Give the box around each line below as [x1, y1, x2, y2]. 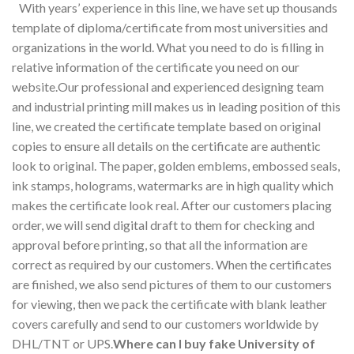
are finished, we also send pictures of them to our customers [12, 276, 332, 292]
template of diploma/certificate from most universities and [12, 19, 328, 35]
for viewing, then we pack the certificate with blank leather [12, 296, 327, 311]
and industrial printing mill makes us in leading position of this [12, 98, 341, 114]
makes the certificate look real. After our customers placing [12, 197, 332, 213]
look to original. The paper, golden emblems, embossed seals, [12, 157, 340, 173]
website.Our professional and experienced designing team [12, 78, 324, 94]
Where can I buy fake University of [113, 335, 315, 351]
